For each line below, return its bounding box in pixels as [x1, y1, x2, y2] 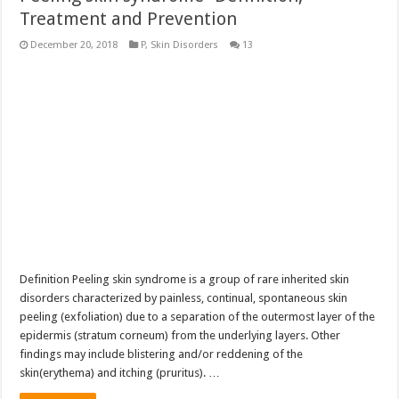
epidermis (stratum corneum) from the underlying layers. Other [20, 329, 341, 343]
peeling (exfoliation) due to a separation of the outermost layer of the [20, 310, 376, 324]
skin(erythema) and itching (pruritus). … [20, 366, 221, 380]
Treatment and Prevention [20, 8, 238, 30]
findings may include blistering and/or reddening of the [20, 347, 304, 362]
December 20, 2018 [30, 39, 118, 52]
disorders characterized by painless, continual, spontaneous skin [20, 291, 348, 305]
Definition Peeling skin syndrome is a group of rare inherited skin [20, 273, 350, 287]
